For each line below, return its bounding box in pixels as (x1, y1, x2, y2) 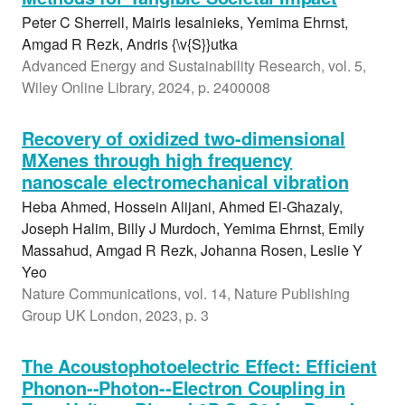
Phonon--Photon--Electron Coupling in (22, 374, 345, 400)
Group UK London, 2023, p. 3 (22, 305, 209, 325)
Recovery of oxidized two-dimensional (22, 125, 345, 151)
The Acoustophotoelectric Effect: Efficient (22, 353, 377, 379)
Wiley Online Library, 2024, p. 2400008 (22, 77, 270, 98)
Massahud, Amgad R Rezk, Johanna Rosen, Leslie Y (22, 240, 363, 260)
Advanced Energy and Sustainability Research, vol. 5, (22, 55, 366, 76)
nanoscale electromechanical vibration (22, 168, 349, 194)
